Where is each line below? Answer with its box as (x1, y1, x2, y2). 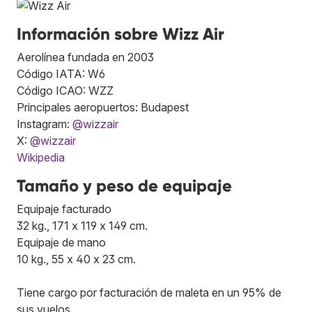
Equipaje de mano (17, 235, 106, 249)
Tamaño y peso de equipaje (17, 175, 232, 196)
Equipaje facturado (17, 201, 111, 216)
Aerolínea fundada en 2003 (17, 49, 154, 64)
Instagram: (17, 116, 72, 131)
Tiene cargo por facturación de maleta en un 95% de (17, 285, 281, 299)
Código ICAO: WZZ (17, 83, 114, 97)
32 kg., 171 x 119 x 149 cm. (17, 218, 148, 233)
